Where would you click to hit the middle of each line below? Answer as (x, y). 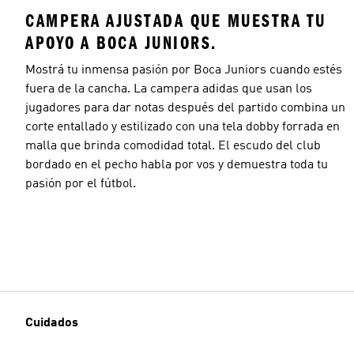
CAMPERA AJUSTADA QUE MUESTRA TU (176, 21)
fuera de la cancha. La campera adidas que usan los (169, 89)
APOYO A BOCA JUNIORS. (121, 43)
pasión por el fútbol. (81, 184)
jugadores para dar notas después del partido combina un (185, 108)
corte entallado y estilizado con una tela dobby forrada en (183, 127)
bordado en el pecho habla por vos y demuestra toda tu (177, 165)
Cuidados (52, 323)
